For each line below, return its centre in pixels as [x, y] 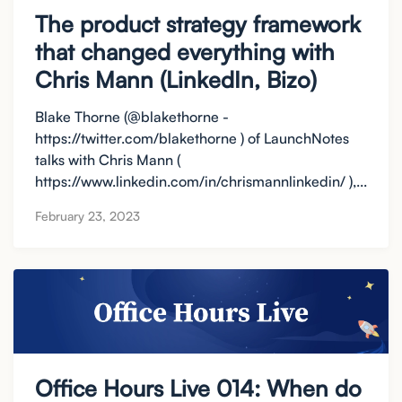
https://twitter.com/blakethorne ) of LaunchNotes [192, 138]
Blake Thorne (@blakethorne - [132, 116]
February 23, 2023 [87, 216]
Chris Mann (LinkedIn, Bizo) [176, 79]
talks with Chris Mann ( [108, 159]
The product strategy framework [198, 23]
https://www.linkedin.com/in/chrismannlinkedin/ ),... [201, 181]
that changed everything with [185, 51]
